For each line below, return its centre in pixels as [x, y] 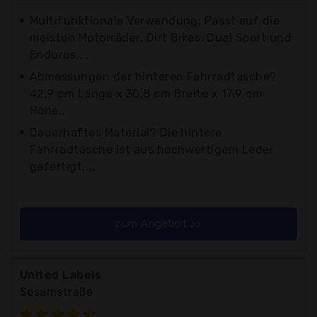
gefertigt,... [63, 166]
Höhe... [49, 110]
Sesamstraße [57, 292]
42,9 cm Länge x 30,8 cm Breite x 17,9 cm [146, 93]
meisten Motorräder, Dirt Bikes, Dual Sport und [161, 38]
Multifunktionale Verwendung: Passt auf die [155, 21]
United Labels [61, 275]
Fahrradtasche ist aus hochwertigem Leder [152, 149]
